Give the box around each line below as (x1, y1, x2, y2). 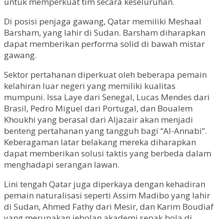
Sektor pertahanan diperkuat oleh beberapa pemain (4, 69, 207, 80)
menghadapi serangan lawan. (4, 159, 119, 170)
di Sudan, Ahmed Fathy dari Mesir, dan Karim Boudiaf (4, 201, 214, 212)
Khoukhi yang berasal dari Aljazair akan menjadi (4, 114, 193, 125)
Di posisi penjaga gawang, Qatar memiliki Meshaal (4, 16, 201, 27)
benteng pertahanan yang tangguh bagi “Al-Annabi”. (4, 125, 207, 136)
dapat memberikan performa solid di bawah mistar (4, 38, 205, 49)
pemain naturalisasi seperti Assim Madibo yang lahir (4, 190, 210, 201)
